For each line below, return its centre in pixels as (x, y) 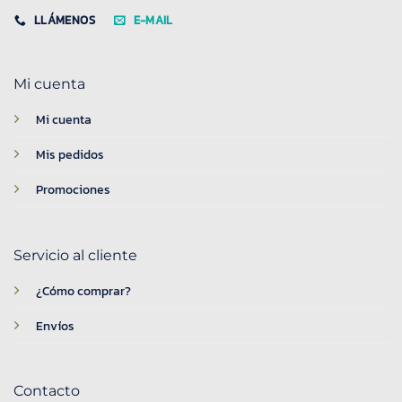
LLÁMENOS (64, 20)
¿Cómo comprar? (83, 290)
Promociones (73, 190)
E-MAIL (153, 20)
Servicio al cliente (75, 255)
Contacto (46, 391)
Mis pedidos (70, 155)
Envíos (55, 325)
